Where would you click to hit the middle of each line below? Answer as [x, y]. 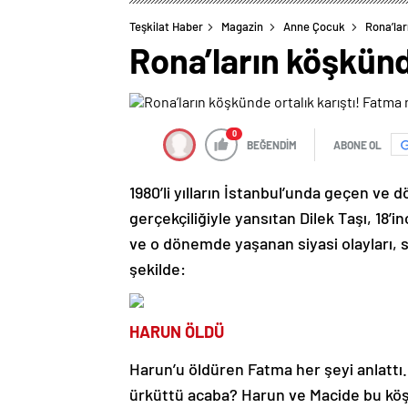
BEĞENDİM [272, 144]
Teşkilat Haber [166, 26]
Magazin [242, 26]
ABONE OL [357, 144]
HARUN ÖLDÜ [177, 331]
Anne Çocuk [314, 26]
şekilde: [158, 268]
